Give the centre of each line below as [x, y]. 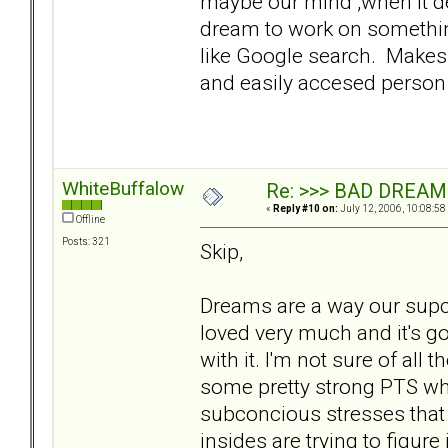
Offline [89, 220]
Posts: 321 [86, 242]
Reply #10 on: [305, 209]
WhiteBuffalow [123, 189]
